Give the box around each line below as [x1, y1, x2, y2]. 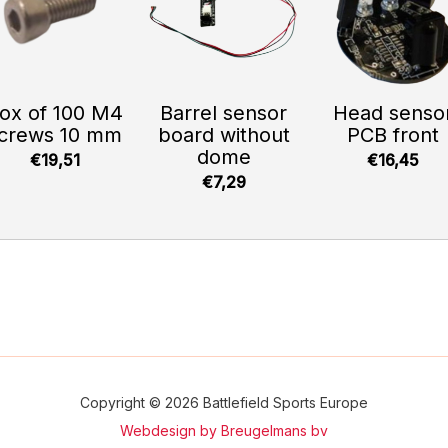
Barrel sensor [160, 100, 288, 125]
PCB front [346, 122, 439, 147]
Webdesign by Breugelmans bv [120, 422, 328, 440]
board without [157, 122, 290, 147]
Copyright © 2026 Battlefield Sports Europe [80, 394, 368, 412]
